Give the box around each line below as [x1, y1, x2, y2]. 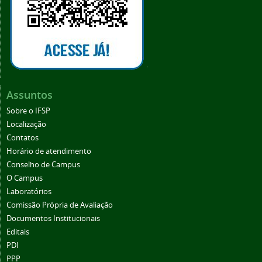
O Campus [6, 173, 43, 183]
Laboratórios [6, 186, 51, 196]
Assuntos [6, 87, 53, 102]
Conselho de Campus [6, 159, 80, 170]
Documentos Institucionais [6, 213, 100, 223]
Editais [6, 226, 29, 237]
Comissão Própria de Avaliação [6, 199, 113, 210]
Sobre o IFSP [6, 105, 50, 116]
